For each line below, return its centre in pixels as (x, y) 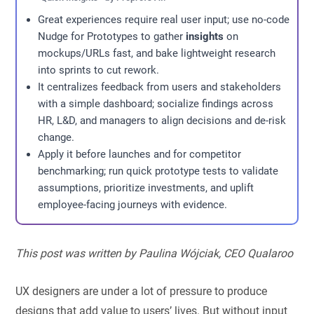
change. (56, 137)
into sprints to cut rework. (99, 70)
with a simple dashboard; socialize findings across (156, 104)
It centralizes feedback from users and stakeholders (160, 87)
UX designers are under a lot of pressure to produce (142, 292)
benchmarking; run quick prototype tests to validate (158, 171)
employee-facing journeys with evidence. (133, 205)
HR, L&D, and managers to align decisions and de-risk (162, 121)
